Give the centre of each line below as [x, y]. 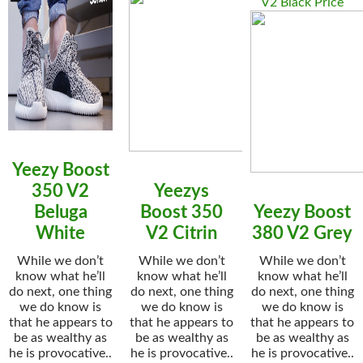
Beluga [60, 212]
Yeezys [181, 191]
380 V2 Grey [303, 233]
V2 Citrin [181, 233]
